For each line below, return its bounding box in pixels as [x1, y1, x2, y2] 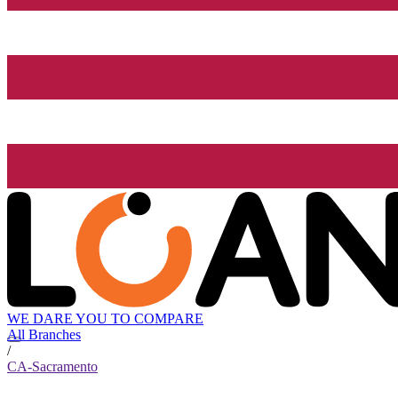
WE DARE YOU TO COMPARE [7, 311, 203, 327]
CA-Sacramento [7, 359, 98, 375]
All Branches [7, 327, 81, 343]
